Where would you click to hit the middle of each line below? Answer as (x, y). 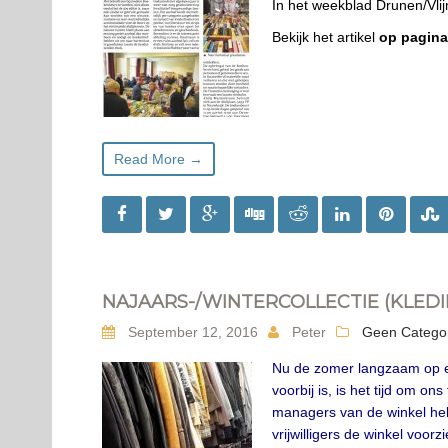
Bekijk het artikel (325, 37)
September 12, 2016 (191, 332)
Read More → (158, 159)
